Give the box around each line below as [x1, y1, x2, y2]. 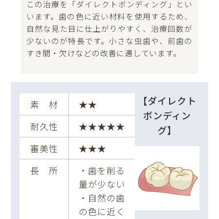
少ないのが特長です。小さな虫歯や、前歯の [26, 35, 193, 47]
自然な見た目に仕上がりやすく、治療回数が [26, 23, 193, 35]
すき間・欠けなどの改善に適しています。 [26, 47, 181, 59]
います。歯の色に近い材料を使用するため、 [26, 11, 193, 22]
